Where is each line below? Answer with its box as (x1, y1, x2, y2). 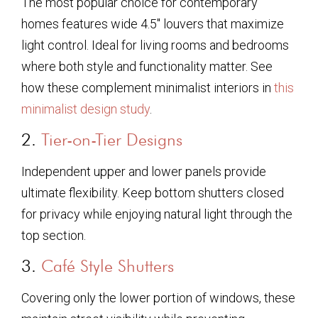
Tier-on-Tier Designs (41, 128, 182, 150)
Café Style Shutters (41, 256, 174, 277)
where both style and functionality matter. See (21, 58, 273, 74)
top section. (21, 227, 86, 243)
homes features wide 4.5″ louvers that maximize (21, 16, 284, 31)
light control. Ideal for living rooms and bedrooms (21, 37, 289, 53)
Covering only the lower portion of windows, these (21, 290, 295, 306)
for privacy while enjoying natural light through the (21, 206, 292, 221)
